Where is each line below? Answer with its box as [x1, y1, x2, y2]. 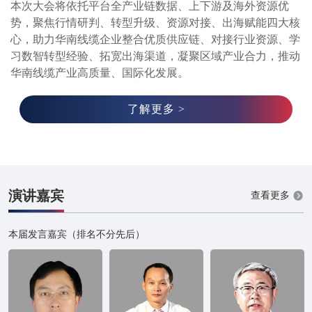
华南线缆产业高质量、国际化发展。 [10, 66, 189, 79]
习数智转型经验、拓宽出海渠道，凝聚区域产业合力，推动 [10, 49, 300, 62]
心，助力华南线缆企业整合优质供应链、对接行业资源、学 [10, 33, 300, 45]
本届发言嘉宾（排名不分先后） [8, 228, 145, 240]
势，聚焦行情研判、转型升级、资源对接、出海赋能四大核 [10, 16, 300, 29]
